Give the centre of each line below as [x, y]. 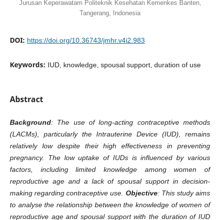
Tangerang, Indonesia [110, 13]
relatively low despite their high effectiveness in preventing [110, 146]
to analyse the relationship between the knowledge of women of [110, 205]
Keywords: [28, 64]
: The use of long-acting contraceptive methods [131, 122]
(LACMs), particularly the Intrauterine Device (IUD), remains [110, 134]
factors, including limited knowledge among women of [110, 169]
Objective [141, 193]
